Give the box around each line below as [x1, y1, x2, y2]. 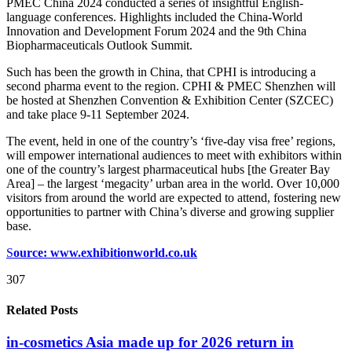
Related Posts [6, 303, 78, 317]
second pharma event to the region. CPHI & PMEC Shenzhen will [6, 79, 335, 93]
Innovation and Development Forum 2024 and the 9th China [6, 24, 306, 38]
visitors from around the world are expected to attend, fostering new [6, 190, 341, 204]
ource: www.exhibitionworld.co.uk [13, 245, 197, 259]
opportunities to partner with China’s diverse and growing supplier [6, 204, 334, 218]
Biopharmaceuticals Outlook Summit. [6, 38, 192, 52]
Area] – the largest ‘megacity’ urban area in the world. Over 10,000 [6, 176, 339, 190]
